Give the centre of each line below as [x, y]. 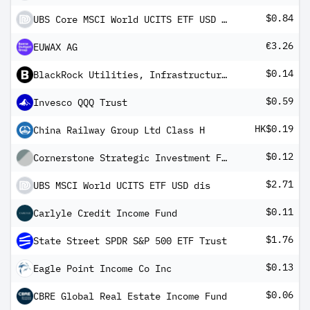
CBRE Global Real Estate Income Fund [130, 296]
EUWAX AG [55, 47]
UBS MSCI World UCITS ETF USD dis [122, 185]
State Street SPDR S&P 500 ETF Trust [130, 241]
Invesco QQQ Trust [80, 102]
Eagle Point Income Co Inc [102, 268]
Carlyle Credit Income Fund [105, 213]
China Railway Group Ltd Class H [119, 130]
